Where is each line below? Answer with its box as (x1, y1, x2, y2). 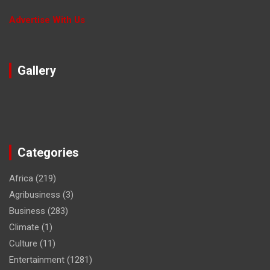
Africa (9, 172, 33, 184)
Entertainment (9, 254, 64, 265)
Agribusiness (9, 189, 60, 200)
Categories (17, 145, 79, 160)
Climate (9, 221, 39, 233)
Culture (9, 237, 37, 249)
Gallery (17, 63, 56, 78)
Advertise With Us (9, 14, 85, 25)
